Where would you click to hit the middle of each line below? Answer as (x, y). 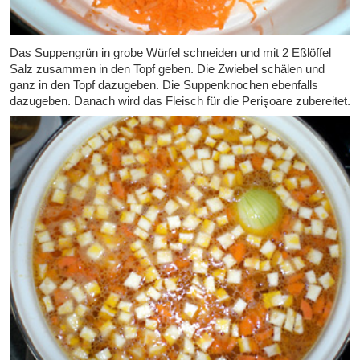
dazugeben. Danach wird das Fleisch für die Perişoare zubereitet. (180, 100)
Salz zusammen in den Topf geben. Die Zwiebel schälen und (167, 68)
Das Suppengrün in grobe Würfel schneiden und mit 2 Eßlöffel (170, 52)
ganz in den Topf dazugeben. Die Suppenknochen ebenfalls (164, 84)
